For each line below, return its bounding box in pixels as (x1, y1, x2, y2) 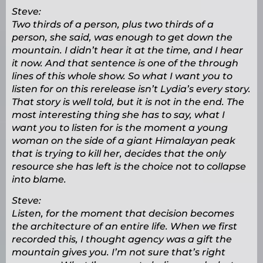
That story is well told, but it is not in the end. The (12, 96, 244, 108)
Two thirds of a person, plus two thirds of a (12, 19, 214, 31)
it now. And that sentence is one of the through (12, 58, 238, 69)
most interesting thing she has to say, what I (12, 109, 225, 121)
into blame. (12, 174, 66, 186)
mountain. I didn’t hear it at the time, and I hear (12, 45, 243, 56)
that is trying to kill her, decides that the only (12, 148, 226, 160)
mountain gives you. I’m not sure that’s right (12, 247, 225, 258)
